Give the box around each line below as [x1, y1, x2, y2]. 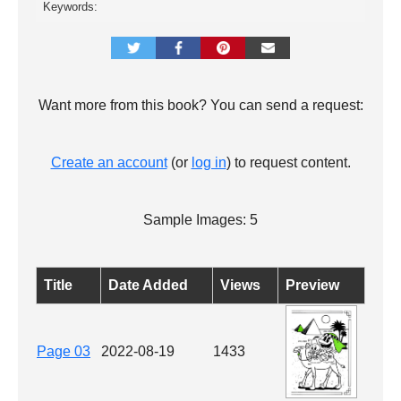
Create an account [50, 154, 167, 170]
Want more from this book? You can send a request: [38, 97, 363, 113]
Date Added [108, 277, 188, 293]
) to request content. [226, 154, 351, 170]
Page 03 [37, 343, 90, 359]
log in [191, 154, 226, 170]
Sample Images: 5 [143, 211, 258, 227]
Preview [286, 277, 339, 293]
